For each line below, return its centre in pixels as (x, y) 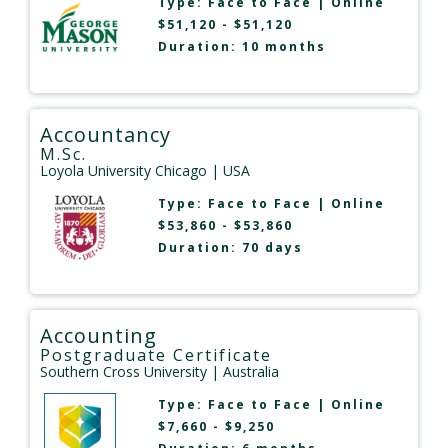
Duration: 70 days (230, 247)
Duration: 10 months (241, 46)
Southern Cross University (123, 371)
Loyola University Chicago (123, 170)
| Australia (243, 371)
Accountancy (105, 134)
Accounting (98, 335)
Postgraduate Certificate (156, 354)
